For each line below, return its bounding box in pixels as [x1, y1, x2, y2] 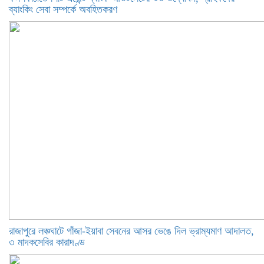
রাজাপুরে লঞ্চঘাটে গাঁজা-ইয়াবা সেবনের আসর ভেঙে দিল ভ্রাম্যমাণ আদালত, [9, 225, 254, 237]
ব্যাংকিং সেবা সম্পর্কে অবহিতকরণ [9, 4, 117, 15]
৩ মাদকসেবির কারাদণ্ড [9, 236, 85, 248]
